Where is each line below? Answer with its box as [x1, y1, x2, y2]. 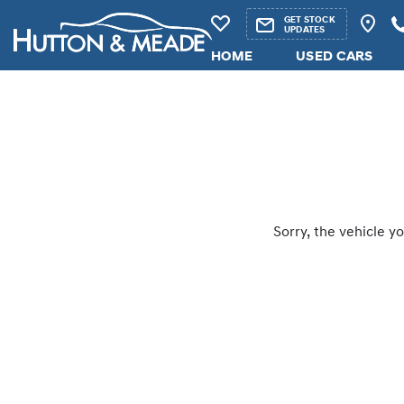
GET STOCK [284, 14, 335, 25]
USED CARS [296, 50, 373, 64]
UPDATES [284, 24, 326, 35]
